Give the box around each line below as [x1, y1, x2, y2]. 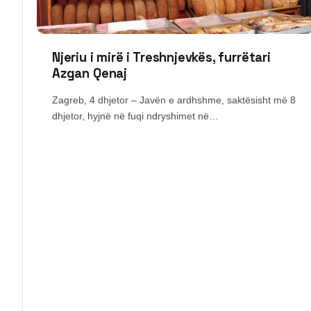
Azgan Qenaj [52, 65, 127, 81]
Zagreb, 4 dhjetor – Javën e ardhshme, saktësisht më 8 [52, 94, 296, 106]
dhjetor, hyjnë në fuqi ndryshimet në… [52, 110, 219, 121]
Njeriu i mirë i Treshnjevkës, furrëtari [52, 49, 271, 65]
